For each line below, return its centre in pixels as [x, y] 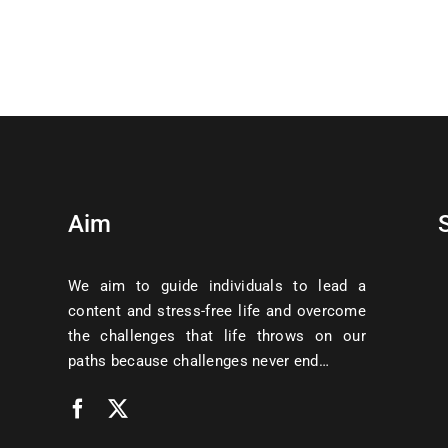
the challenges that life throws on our [217, 336]
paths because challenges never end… [198, 361]
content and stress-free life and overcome [217, 311]
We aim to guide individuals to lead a [217, 286]
